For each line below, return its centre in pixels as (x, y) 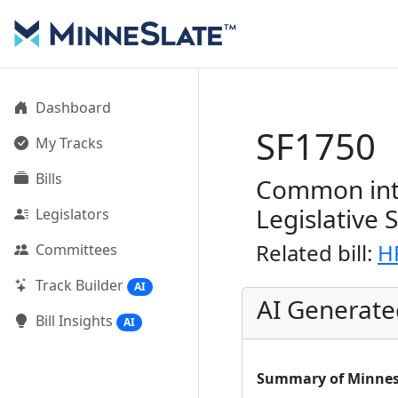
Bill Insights (74, 321)
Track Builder (80, 285)
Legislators (72, 214)
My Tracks (69, 143)
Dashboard (73, 107)
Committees (76, 250)
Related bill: (317, 253)
